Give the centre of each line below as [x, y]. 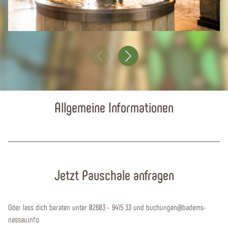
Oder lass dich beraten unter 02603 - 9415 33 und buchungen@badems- [107, 207]
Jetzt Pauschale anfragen [114, 175]
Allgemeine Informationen [114, 107]
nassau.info [23, 219]
